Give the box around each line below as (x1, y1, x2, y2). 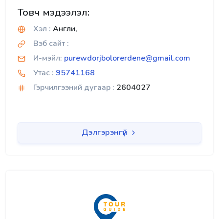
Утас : (33, 67, 54, 78)
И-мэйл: (33, 52, 62, 64)
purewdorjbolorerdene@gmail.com (64, 52, 190, 64)
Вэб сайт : (33, 38, 69, 49)
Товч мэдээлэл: (18, 5, 89, 19)
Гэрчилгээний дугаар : (33, 82, 114, 93)
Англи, (51, 23, 77, 34)
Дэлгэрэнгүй (81, 127, 130, 138)
